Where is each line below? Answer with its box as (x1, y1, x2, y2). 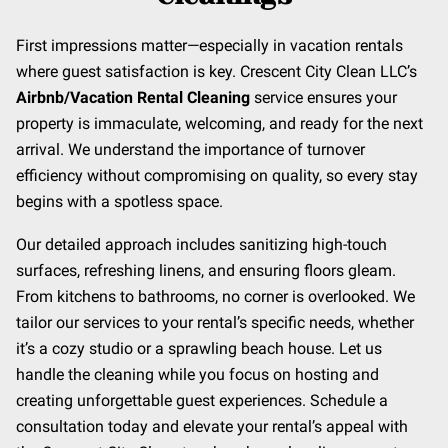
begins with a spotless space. (16, 192, 223, 212)
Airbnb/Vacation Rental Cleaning (16, 88, 250, 108)
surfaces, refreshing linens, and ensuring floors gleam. (16, 260, 396, 280)
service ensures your (250, 88, 397, 108)
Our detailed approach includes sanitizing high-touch (16, 234, 387, 254)
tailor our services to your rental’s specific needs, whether (16, 312, 414, 332)
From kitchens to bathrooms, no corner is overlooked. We (16, 286, 415, 306)
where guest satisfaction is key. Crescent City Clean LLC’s (16, 62, 417, 82)
